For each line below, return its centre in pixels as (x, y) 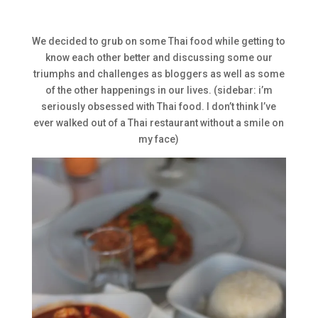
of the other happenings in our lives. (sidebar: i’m (159, 91)
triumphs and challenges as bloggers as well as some (159, 74)
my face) (159, 139)
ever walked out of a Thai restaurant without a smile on (159, 123)
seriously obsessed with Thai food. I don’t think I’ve (159, 107)
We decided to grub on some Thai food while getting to (159, 42)
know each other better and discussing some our (159, 58)
